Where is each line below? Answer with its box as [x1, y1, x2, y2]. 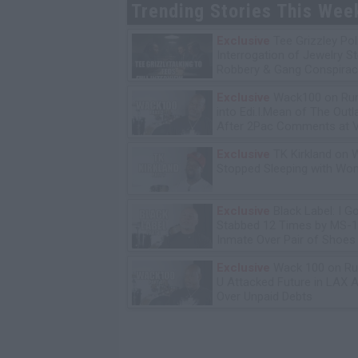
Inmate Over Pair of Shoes [217, 232, 356, 247]
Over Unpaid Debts [217, 288, 312, 304]
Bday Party [217, 133, 272, 148]
